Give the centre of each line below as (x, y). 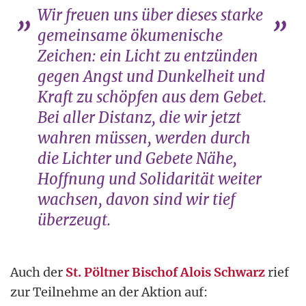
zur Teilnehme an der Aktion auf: (109, 292)
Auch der (38, 272)
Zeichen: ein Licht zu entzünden (148, 56)
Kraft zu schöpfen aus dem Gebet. (152, 97)
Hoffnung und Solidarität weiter (150, 179)
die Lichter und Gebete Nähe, (137, 158)
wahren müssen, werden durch (144, 138)
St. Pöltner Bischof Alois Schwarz (165, 272)
